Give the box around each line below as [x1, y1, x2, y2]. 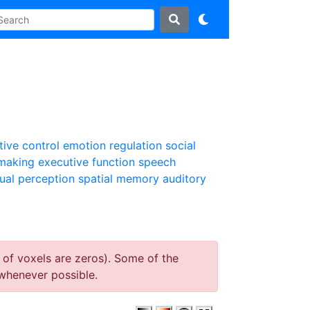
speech [138, 155, 176, 169]
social [165, 138, 196, 152]
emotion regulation [63, 138, 162, 152]
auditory [163, 172, 206, 185]
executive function [38, 155, 135, 169]
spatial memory [78, 172, 159, 185]
